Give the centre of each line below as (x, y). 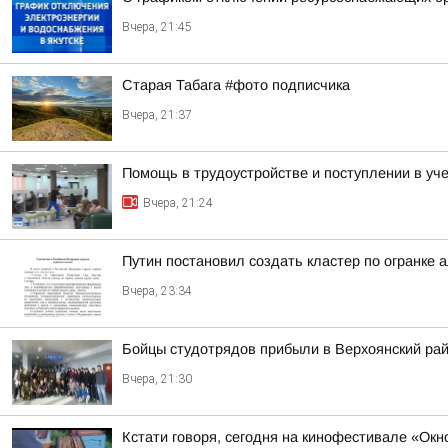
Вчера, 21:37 (157, 115)
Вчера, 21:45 (157, 27)
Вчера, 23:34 (157, 291)
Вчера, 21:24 (178, 203)
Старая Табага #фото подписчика (236, 85)
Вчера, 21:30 (157, 379)
